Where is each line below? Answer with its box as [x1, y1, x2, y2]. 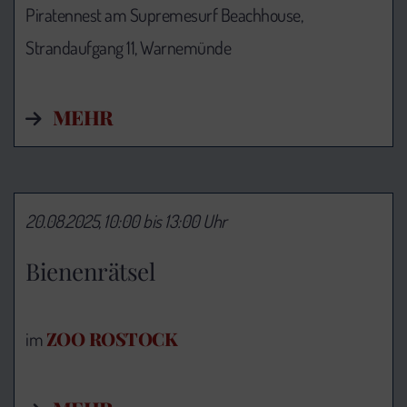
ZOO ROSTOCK [45, 326, 177, 352]
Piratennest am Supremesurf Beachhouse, [25, 2, 303, 26]
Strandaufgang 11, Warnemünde [25, 35, 231, 59]
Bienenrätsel [25, 255, 154, 288]
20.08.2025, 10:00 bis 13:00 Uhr [25, 208, 227, 233]
